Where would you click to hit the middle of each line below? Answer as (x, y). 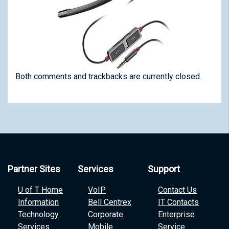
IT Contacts (178, 202)
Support (164, 169)
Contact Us (177, 190)
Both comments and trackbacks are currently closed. (108, 77)
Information (38, 202)
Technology (38, 215)
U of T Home (40, 190)
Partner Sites (34, 169)
